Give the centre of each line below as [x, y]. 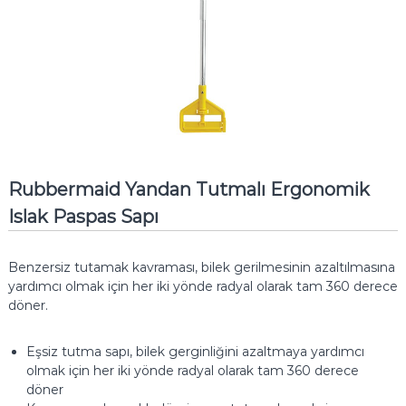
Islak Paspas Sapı [83, 217]
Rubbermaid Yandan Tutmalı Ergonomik [188, 190]
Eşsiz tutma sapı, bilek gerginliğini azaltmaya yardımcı [195, 352]
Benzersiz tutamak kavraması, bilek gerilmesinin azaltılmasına [201, 268]
